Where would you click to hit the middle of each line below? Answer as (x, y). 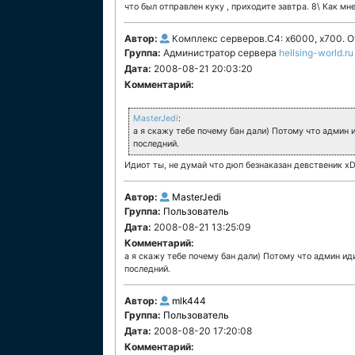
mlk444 (189, 301)
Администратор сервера (221, 53)
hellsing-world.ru (316, 53)
